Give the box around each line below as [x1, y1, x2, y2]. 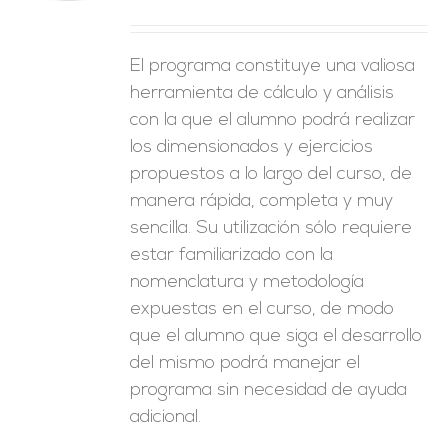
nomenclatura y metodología [130, 273, 365, 292]
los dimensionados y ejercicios [130, 138, 374, 157]
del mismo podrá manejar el [130, 354, 361, 373]
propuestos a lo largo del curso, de [130, 165, 413, 184]
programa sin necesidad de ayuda [130, 381, 408, 400]
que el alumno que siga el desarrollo [130, 327, 423, 346]
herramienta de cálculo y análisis [130, 84, 395, 103]
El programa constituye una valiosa [130, 57, 416, 76]
